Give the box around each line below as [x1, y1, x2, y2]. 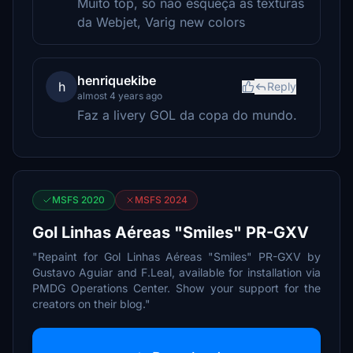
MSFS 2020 [52, 194, 105, 206]
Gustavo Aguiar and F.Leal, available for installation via [32, 266, 321, 279]
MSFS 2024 [135, 194, 188, 206]
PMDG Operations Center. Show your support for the [32, 281, 321, 295]
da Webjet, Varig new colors [77, 14, 245, 30]
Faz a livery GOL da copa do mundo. [77, 107, 297, 123]
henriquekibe [77, 72, 156, 88]
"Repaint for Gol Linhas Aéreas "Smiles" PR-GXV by [32, 250, 321, 263]
